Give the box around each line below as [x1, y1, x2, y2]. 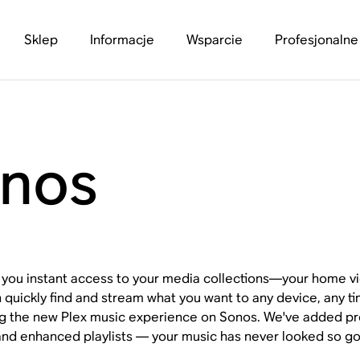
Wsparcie [186, 31, 243, 48]
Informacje [89, 31, 154, 48]
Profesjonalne [274, 31, 358, 48]
